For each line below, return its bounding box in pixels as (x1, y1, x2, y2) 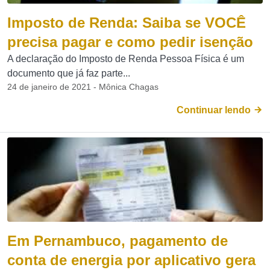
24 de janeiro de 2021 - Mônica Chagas (7, 82, 159, 92)
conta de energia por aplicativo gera (7, 252, 256, 268)
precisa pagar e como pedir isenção (7, 34, 253, 50)
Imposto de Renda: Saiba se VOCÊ (7, 14, 246, 31)
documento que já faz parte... (7, 68, 130, 78)
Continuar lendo (177, 105, 253, 115)
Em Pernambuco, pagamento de (7, 233, 228, 249)
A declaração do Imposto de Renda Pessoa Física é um (7, 54, 244, 64)
